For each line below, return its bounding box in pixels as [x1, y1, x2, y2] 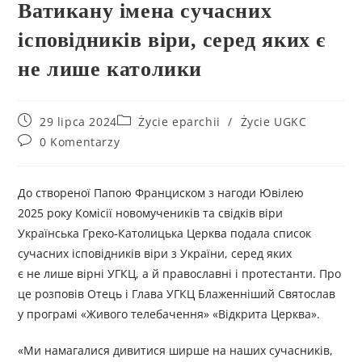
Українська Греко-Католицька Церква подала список [18, 225, 312, 242]
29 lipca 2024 [40, 114, 117, 130]
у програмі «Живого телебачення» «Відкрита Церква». [18, 306, 321, 322]
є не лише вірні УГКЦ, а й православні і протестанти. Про [18, 266, 342, 282]
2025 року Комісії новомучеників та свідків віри [18, 205, 284, 221]
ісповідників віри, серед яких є [18, 28, 326, 53]
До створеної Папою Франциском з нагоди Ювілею [18, 185, 305, 201]
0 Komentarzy [40, 134, 120, 150]
